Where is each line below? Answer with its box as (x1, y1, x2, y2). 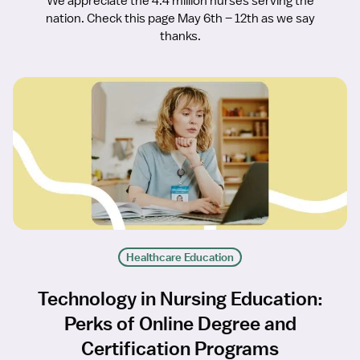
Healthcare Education (126, 250, 234, 265)
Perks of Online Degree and (63, 312, 297, 335)
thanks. (159, 28, 201, 45)
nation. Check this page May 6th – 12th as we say (45, 10, 315, 27)
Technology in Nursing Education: (37, 287, 323, 310)
